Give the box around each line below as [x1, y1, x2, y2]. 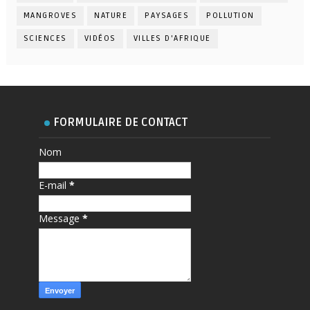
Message [39, 211, 83, 225]
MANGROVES [23, 10, 77, 21]
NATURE [94, 10, 128, 21]
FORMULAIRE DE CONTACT [53, 115, 188, 129]
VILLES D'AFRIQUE [133, 33, 211, 44]
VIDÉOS [84, 33, 116, 44]
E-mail [39, 178, 70, 192]
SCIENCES [23, 33, 67, 44]
